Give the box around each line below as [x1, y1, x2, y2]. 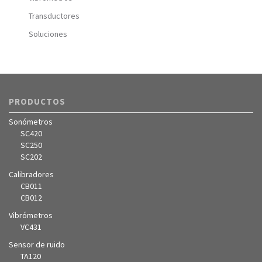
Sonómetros [9, 116, 53, 127]
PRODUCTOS [9, 96, 65, 107]
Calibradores [9, 169, 54, 180]
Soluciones [29, 29, 67, 39]
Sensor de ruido [9, 239, 65, 250]
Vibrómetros [9, 210, 53, 220]
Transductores [29, 11, 80, 21]
